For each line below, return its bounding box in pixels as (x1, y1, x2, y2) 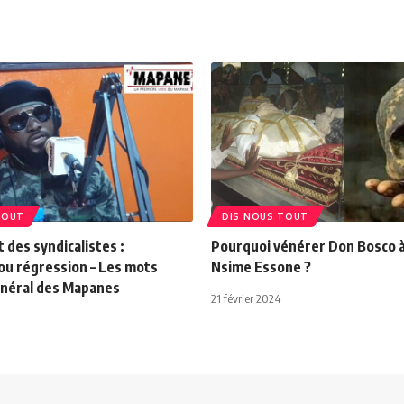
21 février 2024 (211, 290, 280, 306)
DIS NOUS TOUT (222, 210, 309, 222)
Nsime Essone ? (211, 257, 311, 276)
